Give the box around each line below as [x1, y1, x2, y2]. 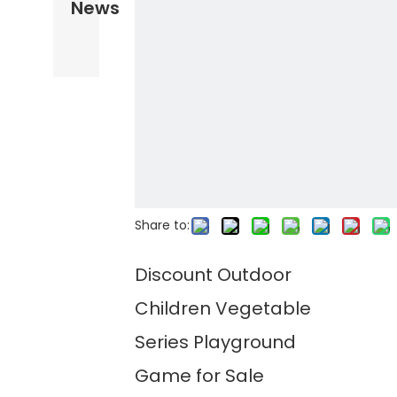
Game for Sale [135, 363, 269, 388]
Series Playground [135, 330, 296, 354]
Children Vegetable [135, 296, 311, 321]
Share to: [135, 216, 190, 234]
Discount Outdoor [135, 262, 292, 287]
